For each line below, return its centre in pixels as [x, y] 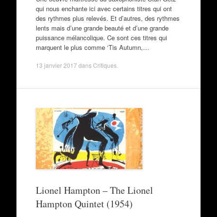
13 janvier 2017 [56, 65]
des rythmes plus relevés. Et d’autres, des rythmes [108, 18]
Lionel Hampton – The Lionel [94, 190]
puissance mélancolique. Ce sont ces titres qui [101, 37]
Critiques [105, 65]
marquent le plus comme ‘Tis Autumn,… [92, 47]
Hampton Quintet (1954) [84, 204]
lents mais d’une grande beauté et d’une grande [102, 28]
